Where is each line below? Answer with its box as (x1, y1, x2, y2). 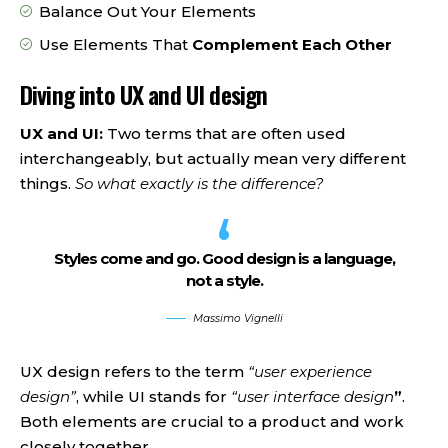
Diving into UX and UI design (20, 76, 268, 113)
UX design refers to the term (20, 361, 248, 381)
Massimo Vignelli (192, 311, 283, 325)
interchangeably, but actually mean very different (20, 148, 406, 168)
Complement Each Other (188, 34, 392, 54)
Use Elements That (39, 34, 188, 54)
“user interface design (231, 386, 394, 406)
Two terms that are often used (107, 123, 346, 143)
